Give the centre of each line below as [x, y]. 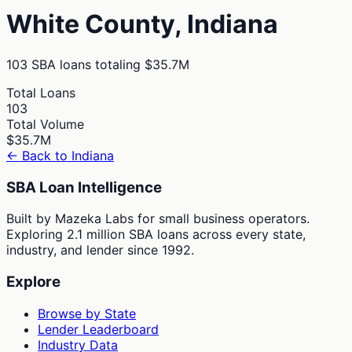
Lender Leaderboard [98, 329]
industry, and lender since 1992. [100, 250]
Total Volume [45, 124]
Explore [33, 282]
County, [133, 24]
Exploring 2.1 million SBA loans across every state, [156, 235]
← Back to [39, 155]
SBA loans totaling [84, 64]
